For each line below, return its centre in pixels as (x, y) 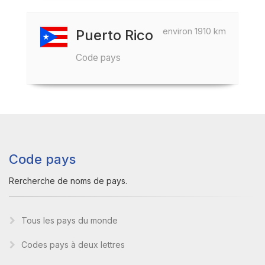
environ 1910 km (194, 31)
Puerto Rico (114, 35)
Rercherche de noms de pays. (68, 181)
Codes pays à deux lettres (73, 245)
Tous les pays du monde (70, 220)
